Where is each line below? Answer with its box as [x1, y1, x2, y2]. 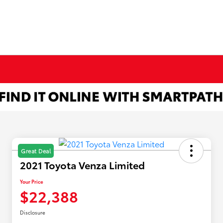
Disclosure [20, 209, 45, 217]
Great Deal [21, 147, 51, 155]
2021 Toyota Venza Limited [20, 158, 145, 172]
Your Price [20, 178, 43, 186]
